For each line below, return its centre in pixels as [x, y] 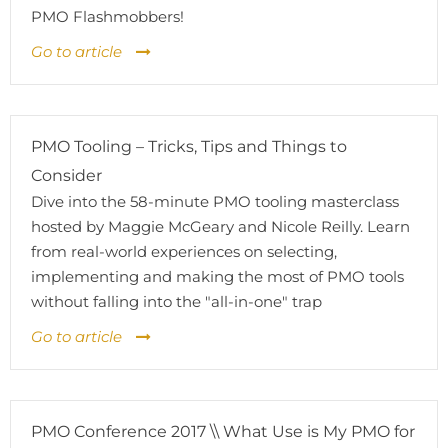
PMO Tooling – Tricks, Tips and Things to [189, 146]
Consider [66, 175]
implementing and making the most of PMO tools [217, 276]
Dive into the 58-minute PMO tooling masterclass [215, 201]
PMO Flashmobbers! [107, 16]
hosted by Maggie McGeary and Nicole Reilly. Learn [220, 226]
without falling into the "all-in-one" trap [176, 301]
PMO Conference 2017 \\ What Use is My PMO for [223, 431]
